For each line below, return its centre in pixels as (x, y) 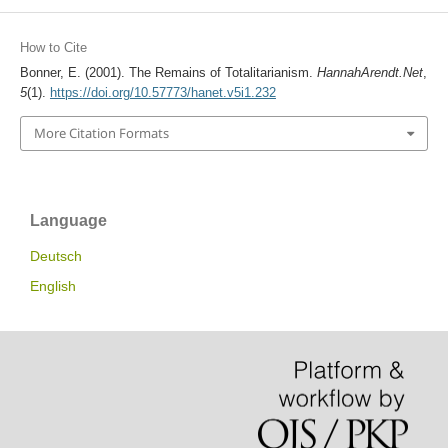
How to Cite (53, 48)
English (53, 285)
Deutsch (56, 255)
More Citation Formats (101, 133)
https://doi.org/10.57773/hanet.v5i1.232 (162, 93)
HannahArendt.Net (369, 73)
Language (68, 220)
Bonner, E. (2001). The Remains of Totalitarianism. (168, 73)
